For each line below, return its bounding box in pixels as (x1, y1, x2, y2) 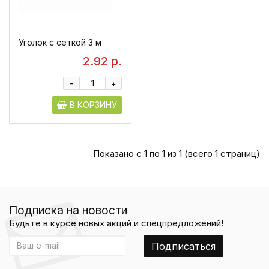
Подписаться (151, 240, 216, 252)
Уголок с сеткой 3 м (19, 37, 101, 47)
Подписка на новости (9, 203, 127, 217)
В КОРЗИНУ (70, 99, 117, 110)
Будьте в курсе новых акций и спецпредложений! (9, 217, 223, 229)
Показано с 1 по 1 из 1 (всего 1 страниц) (93, 148, 260, 160)
